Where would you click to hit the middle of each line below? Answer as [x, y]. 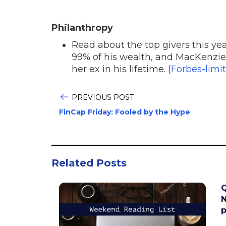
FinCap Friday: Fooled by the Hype [125, 112]
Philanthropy [82, 27]
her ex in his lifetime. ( [121, 69]
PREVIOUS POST [103, 97]
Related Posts [89, 163]
